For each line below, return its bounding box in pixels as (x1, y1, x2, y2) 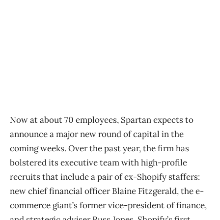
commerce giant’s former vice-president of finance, (10, 200, 207, 211)
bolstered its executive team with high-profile (10, 157, 187, 168)
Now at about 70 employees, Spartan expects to (10, 114, 193, 126)
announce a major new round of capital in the (10, 129, 184, 140)
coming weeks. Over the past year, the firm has (10, 143, 189, 154)
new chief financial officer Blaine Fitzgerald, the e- (10, 186, 204, 197)
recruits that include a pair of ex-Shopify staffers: (10, 171, 200, 183)
